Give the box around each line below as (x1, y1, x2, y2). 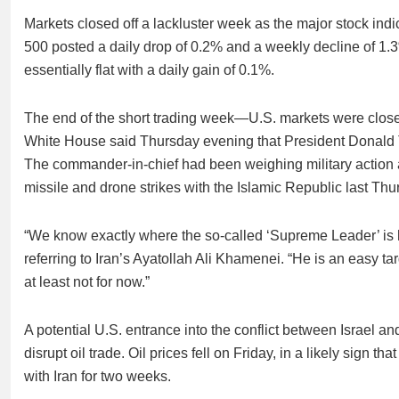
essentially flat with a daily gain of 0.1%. (24, 62, 274, 77)
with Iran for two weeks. (24, 369, 171, 384)
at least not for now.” (24, 274, 150, 289)
